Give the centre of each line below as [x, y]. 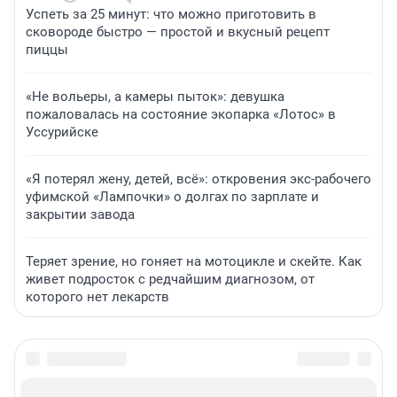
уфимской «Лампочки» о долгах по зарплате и [172, 197]
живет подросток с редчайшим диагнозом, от [170, 280]
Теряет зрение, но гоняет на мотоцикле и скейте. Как [194, 262]
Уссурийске [62, 132]
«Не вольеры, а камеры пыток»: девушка [155, 97]
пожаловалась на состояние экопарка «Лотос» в [181, 115]
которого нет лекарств [97, 297]
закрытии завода [80, 215]
